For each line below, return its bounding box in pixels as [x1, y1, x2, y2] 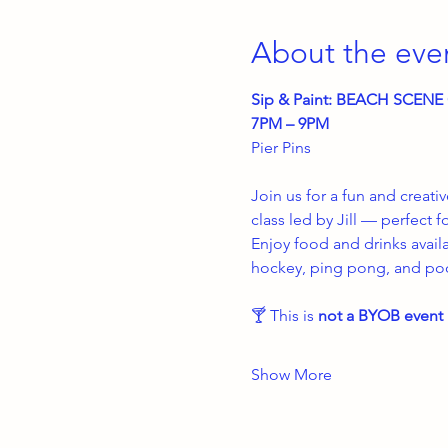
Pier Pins [250, 138, 311, 157]
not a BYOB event [317, 306, 443, 325]
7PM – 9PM [250, 114, 329, 133]
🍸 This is [250, 306, 318, 325]
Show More [250, 365, 332, 384]
